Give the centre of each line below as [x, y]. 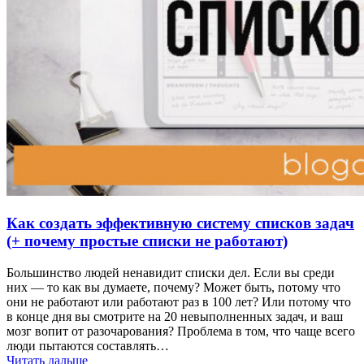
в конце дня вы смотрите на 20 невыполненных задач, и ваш [175, 316]
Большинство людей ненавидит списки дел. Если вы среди [171, 272]
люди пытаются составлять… [88, 345]
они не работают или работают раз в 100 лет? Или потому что [179, 301]
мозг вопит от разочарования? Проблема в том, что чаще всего [181, 331]
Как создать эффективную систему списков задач [180, 223]
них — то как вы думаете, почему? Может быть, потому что [173, 287]
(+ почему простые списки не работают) [147, 241]
